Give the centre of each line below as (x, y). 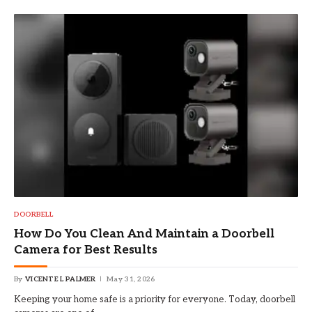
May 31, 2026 (131, 280)
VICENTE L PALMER (60, 280)
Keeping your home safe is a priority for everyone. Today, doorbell (155, 300)
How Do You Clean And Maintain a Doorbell (144, 234)
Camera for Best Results (86, 250)
